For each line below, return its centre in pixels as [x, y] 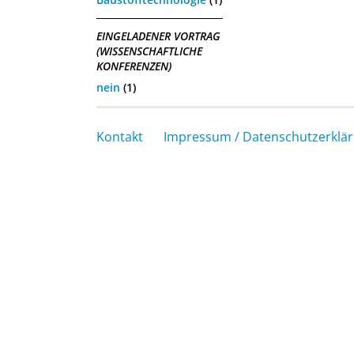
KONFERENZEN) [134, 66]
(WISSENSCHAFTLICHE [149, 51]
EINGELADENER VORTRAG [158, 36]
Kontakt [120, 136]
